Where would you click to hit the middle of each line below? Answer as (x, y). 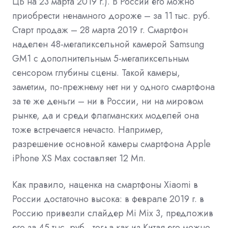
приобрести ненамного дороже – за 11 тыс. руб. (111, 16)
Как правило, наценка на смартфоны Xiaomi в (105, 185)
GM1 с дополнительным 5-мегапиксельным (101, 59)
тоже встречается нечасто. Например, (88, 130)
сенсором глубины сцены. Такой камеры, (96, 73)
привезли (65, 213)
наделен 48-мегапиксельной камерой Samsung (108, 45)
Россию (29, 213)
